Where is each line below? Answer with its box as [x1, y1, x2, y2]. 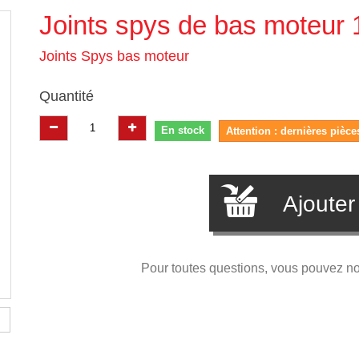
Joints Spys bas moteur [38, 48, 189, 64]
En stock [160, 124, 204, 136]
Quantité [38, 88, 94, 104]
